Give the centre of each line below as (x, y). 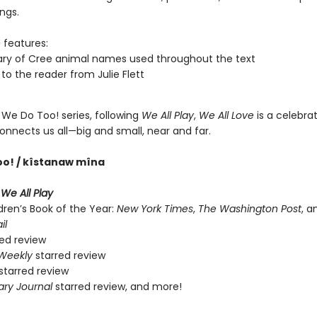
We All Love (226, 115)
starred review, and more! (117, 287)
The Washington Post (249, 209)
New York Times (155, 209)
